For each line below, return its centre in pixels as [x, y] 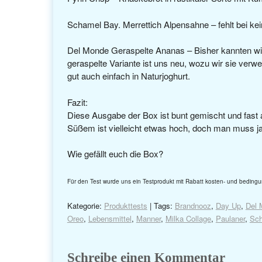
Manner [148, 218]
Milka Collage [188, 218]
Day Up [228, 205]
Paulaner [230, 218]
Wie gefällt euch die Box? [115, 154]
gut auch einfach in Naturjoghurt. [128, 76]
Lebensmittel [110, 218]
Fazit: [77, 102]
